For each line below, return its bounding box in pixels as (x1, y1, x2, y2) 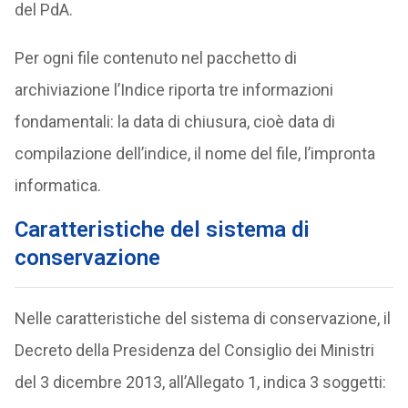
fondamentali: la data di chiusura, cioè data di (14, 112, 335, 131)
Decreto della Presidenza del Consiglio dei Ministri (14, 341, 374, 360)
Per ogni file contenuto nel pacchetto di (14, 48, 297, 67)
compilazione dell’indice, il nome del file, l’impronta (14, 144, 375, 163)
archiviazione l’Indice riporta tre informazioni (14, 80, 333, 99)
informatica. (14, 176, 101, 195)
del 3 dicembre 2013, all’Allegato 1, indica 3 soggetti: (14, 372, 386, 392)
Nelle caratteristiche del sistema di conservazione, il (14, 309, 391, 328)
